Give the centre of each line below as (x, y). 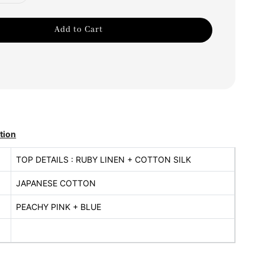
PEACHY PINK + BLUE (58, 206)
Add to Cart (79, 29)
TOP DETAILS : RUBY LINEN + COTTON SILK (103, 159)
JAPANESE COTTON (56, 183)
